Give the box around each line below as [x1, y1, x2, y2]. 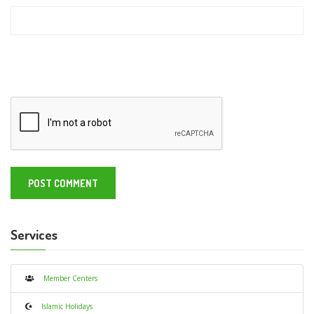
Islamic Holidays [32, 301, 93, 312]
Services [11, 226, 57, 244]
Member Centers [34, 273, 97, 284]
